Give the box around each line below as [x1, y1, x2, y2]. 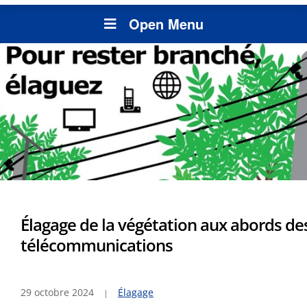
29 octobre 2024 [21, 286, 94, 299]
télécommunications [21, 234, 173, 257]
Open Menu [128, 14, 204, 34]
